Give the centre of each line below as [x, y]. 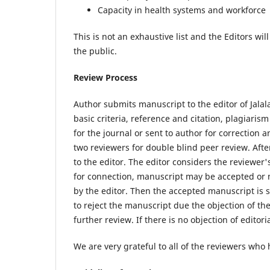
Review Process [105, 78]
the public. [95, 51]
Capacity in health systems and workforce [182, 10]
